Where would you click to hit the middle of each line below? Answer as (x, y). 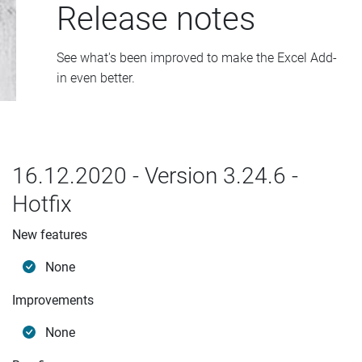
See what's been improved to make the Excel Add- (197, 58)
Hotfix (42, 204)
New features (50, 235)
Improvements (53, 300)
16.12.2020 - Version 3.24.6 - (155, 176)
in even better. (96, 78)
